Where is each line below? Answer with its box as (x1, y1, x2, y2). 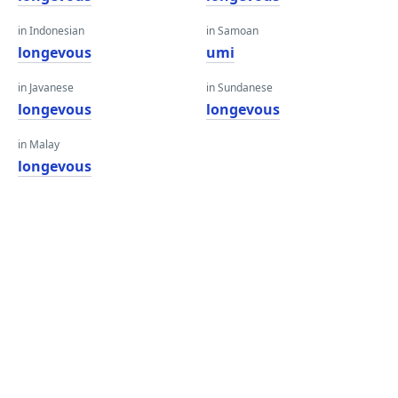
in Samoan (206, 23, 259, 38)
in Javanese (18, 80, 74, 95)
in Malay (18, 137, 60, 152)
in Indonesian (18, 23, 84, 38)
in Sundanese (206, 80, 273, 95)
